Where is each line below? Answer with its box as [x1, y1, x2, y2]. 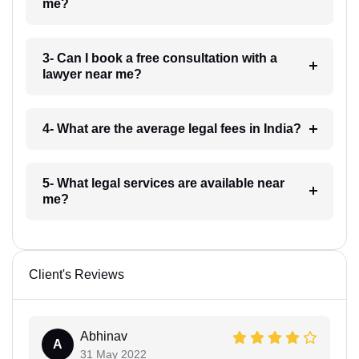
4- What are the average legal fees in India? [42, 122, 301, 136]
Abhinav [80, 329, 127, 344]
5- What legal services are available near [42, 176, 284, 191]
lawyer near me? [42, 67, 142, 82]
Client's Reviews [29, 268, 124, 282]
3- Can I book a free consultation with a [42, 51, 277, 66]
